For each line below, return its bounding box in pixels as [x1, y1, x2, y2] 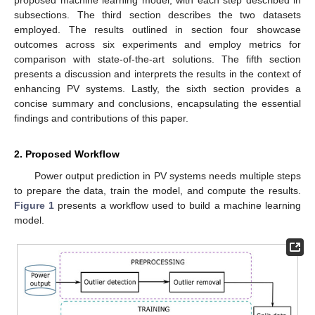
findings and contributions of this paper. [14, 112, 188, 124]
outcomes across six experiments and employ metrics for [14, 39, 301, 51]
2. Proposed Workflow [14, 148, 120, 160]
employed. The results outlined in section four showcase [14, 24, 301, 36]
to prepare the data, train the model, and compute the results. [14, 185, 301, 197]
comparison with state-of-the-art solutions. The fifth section [14, 53, 301, 65]
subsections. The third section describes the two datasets [14, 9, 301, 21]
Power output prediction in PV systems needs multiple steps [34, 170, 301, 182]
